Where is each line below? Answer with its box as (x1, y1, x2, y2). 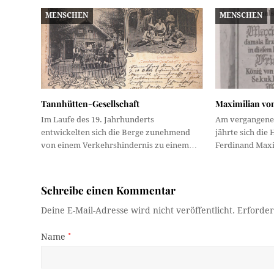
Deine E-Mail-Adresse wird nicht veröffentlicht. (41, 206, 235, 216)
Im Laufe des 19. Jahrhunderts (41, 115, 155, 125)
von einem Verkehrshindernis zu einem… (41, 141, 198, 150)
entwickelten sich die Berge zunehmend (41, 128, 191, 138)
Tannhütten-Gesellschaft (41, 98, 140, 110)
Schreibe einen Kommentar (41, 183, 176, 198)
